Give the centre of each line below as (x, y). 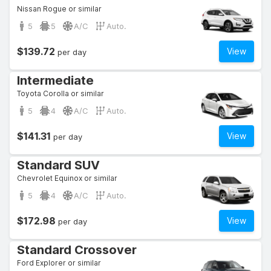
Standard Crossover (77, 250)
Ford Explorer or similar (59, 263)
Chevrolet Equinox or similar (67, 178)
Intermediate (55, 80)
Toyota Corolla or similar (60, 93)
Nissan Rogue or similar (59, 9)
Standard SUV (58, 165)
